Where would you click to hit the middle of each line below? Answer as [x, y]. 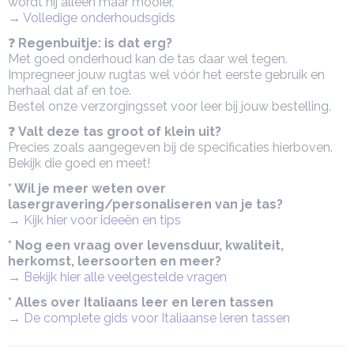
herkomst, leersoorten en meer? [115, 261]
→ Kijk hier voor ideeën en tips [94, 220]
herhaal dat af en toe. [70, 90]
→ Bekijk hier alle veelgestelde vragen [117, 277]
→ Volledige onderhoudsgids [93, 18]
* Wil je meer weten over [87, 188]
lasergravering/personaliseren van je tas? [145, 204]
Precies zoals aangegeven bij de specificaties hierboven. [170, 147]
